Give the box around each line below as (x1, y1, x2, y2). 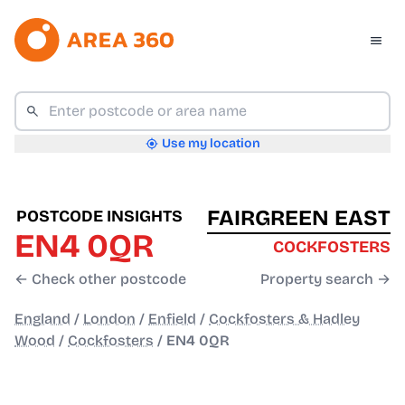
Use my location (161, 136, 260, 152)
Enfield (148, 310, 196, 328)
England (14, 310, 71, 328)
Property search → (260, 270, 391, 288)
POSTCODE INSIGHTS (16, 206, 183, 227)
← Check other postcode (14, 270, 186, 288)
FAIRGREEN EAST (207, 205, 391, 231)
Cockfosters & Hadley (209, 310, 360, 328)
